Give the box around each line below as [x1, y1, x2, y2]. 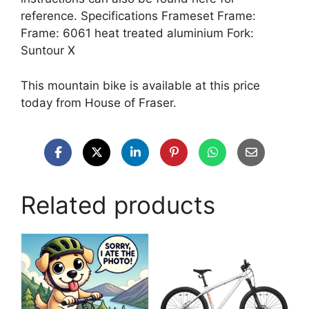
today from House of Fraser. [21, 95, 177, 110]
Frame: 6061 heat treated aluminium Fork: [21, 26, 254, 40]
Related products [21, 190, 215, 219]
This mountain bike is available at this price [21, 78, 260, 92]
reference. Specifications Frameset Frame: [21, 9, 256, 23]
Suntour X [21, 43, 75, 57]
